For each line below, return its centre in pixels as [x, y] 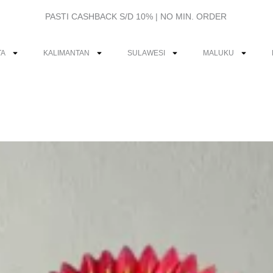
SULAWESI [147, 53]
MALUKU [219, 53]
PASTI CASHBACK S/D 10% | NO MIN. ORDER [136, 16]
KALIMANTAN [67, 53]
